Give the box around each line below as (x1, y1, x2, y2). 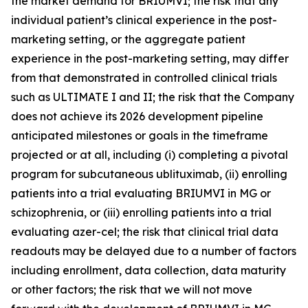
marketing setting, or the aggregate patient (11, 32, 245, 46)
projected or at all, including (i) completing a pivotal (11, 148, 288, 162)
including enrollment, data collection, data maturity (11, 263, 286, 277)
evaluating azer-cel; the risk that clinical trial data (11, 225, 278, 239)
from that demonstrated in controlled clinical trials (11, 71, 277, 85)
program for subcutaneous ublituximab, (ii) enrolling (11, 167, 287, 181)
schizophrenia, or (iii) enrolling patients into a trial (11, 206, 272, 219)
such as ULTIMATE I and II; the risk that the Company (11, 90, 294, 104)
